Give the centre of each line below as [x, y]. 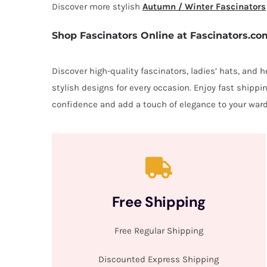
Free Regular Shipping [159, 230]
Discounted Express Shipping [159, 259]
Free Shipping [159, 201]
